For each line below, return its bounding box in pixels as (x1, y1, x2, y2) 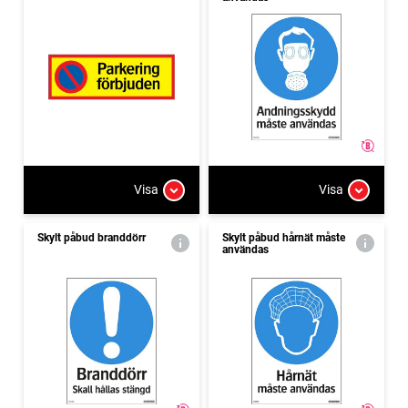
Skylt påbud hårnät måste (222, 230, 345, 244)
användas (222, 242, 269, 256)
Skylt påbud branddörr (37, 230, 146, 244)
